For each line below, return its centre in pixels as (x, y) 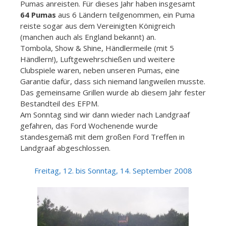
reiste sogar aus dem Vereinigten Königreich (98, 26)
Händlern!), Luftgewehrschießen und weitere (98, 59)
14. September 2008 (155, 170)
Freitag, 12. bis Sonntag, (76, 170)
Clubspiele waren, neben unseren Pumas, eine (100, 70)
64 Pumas (38, 15)
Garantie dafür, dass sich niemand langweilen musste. (113, 81)
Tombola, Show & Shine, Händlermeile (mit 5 (97, 48)
